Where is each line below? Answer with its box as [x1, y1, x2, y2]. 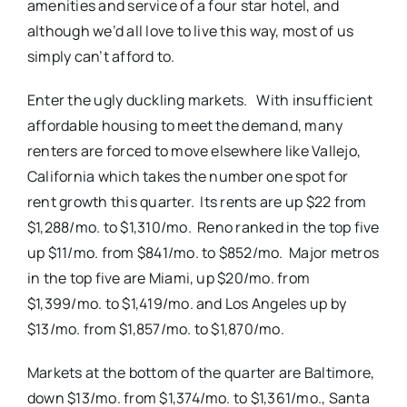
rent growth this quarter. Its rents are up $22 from [26, 192, 367, 212]
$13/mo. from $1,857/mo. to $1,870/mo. [26, 319, 284, 339]
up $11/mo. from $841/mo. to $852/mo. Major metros [26, 243, 379, 263]
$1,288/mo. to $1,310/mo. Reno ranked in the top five [26, 217, 380, 237]
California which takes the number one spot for [26, 166, 349, 186]
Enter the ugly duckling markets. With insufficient [26, 90, 373, 110]
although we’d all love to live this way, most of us [26, 21, 354, 41]
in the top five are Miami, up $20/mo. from [26, 268, 311, 288]
